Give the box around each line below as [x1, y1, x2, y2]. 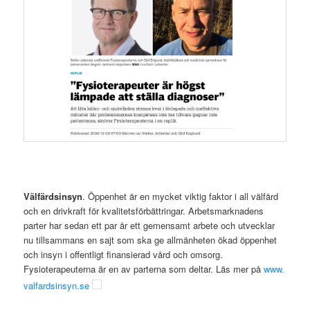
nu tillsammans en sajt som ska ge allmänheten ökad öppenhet [24, 232, 277, 246]
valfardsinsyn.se [24, 279, 90, 293]
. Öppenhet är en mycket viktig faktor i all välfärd [82, 189, 279, 203]
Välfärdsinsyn [24, 189, 83, 203]
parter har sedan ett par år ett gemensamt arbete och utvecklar [24, 218, 275, 232]
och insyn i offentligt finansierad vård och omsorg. [24, 247, 224, 261]
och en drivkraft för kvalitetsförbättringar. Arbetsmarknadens [24, 203, 264, 217]
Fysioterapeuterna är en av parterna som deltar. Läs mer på [24, 262, 264, 275]
